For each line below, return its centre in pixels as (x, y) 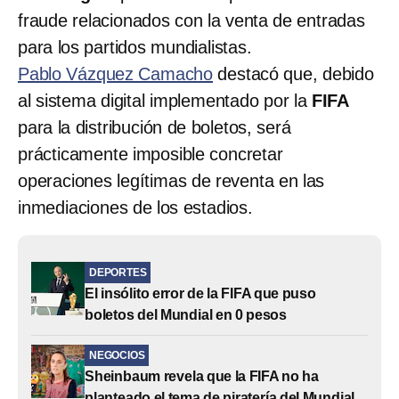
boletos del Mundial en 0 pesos (186, 314)
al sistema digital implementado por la (165, 100)
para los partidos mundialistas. (135, 47)
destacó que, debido (293, 73)
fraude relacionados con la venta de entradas (191, 20)
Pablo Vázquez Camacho (116, 73)
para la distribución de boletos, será (155, 127)
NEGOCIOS (117, 355)
